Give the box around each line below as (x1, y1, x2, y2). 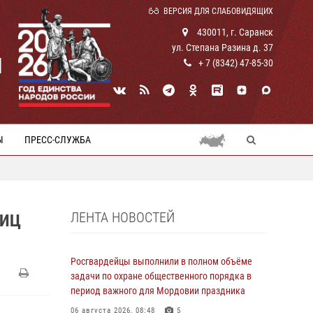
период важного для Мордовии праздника (71, 285, 245, 296)
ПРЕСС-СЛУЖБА (24, 134, 91, 145)
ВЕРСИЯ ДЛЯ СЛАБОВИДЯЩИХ (163, 6, 273, 16)
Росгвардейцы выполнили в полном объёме (71, 256, 252, 267)
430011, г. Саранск (195, 27, 273, 38)
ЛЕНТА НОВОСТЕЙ (71, 209, 175, 226)
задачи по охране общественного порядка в (71, 270, 252, 282)
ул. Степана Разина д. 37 (172, 42, 273, 53)
